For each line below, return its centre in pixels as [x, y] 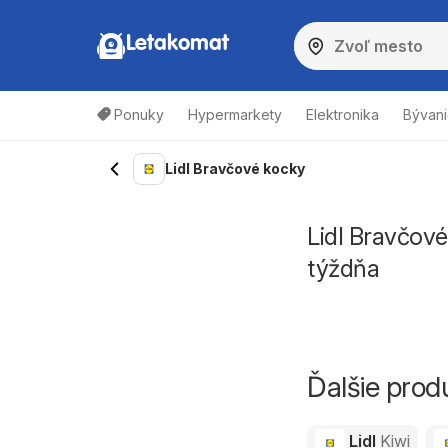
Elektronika [342, 114]
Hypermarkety [235, 114]
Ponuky [139, 114]
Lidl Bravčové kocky [235, 168]
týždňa [343, 268]
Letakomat [177, 43]
